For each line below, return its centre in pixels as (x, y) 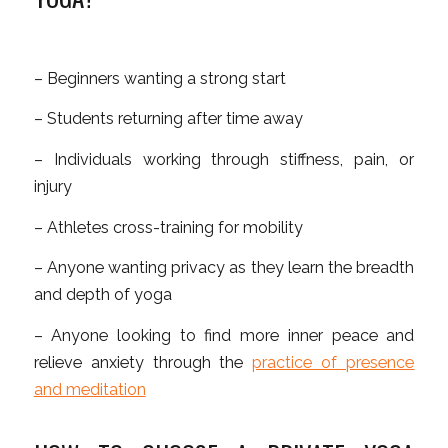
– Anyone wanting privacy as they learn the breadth (224, 268)
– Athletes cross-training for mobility (168, 227)
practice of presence (333, 363)
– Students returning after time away (168, 119)
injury (52, 187)
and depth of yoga (102, 295)
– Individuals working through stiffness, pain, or (224, 160)
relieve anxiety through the (143, 363)
